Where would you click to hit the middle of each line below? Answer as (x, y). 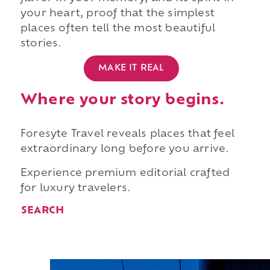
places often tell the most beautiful (118, 29)
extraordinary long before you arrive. (124, 149)
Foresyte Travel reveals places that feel (127, 134)
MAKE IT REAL (131, 68)
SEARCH (42, 211)
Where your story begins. (122, 100)
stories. (41, 44)
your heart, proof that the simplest (117, 14)
